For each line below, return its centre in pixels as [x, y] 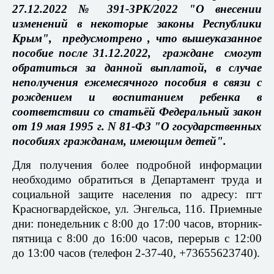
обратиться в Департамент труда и [170, 180]
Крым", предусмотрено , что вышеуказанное [137, 39]
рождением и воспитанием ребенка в [137, 97]
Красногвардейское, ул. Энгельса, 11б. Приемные [137, 209]
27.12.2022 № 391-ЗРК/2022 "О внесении [137, 9]
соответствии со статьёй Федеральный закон [137, 112]
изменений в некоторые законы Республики [137, 24]
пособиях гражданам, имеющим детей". [119, 141]
